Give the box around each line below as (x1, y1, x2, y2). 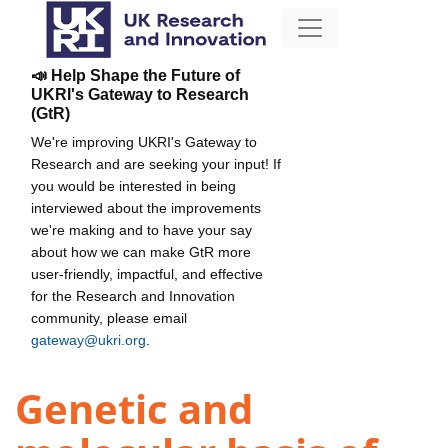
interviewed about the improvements (31, 199, 261, 216)
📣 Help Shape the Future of (31, 66, 240, 84)
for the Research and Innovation (31, 287, 235, 304)
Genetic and (15, 381, 253, 437)
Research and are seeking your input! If (31, 155, 281, 172)
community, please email (31, 309, 187, 326)
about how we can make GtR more (31, 243, 251, 260)
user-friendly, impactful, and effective (31, 265, 263, 282)
